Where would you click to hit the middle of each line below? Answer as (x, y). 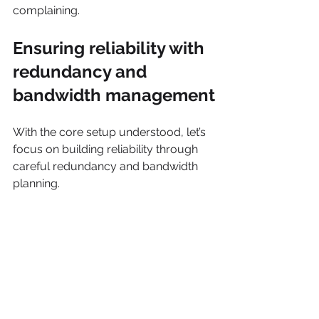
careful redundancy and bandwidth (107, 167)
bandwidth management (114, 95)
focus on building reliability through (107, 150)
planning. (36, 184)
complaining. (46, 11)
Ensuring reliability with (111, 48)
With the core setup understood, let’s (111, 132)
